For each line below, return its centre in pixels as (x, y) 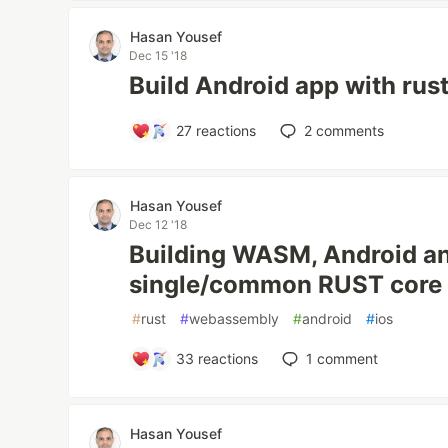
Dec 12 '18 (158, 224)
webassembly (234, 318)
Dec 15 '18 (158, 55)
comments (348, 130)
